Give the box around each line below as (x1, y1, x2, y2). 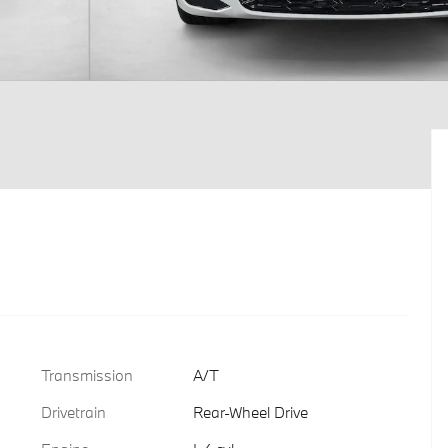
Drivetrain (41, 402, 106, 422)
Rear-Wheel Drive (192, 402, 309, 422)
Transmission (41, 365, 133, 385)
